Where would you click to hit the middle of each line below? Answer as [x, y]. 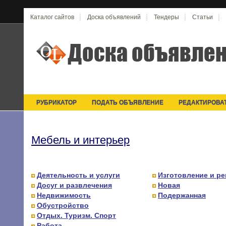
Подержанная [182, 195]
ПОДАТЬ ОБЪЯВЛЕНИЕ [128, 102]
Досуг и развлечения [74, 185]
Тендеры [166, 17]
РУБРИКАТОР [56, 102]
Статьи [203, 17]
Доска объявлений [114, 17]
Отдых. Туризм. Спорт [76, 215]
